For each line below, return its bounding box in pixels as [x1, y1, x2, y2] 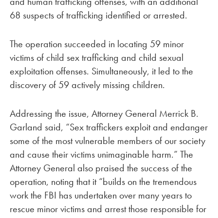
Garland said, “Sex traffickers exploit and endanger [10, 120, 208, 133]
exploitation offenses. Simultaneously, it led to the [10, 65, 193, 78]
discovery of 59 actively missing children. [10, 78, 165, 91]
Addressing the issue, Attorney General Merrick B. [10, 107, 199, 120]
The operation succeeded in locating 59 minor [10, 37, 184, 51]
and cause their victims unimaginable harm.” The [10, 147, 193, 161]
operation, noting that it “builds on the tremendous [10, 175, 197, 188]
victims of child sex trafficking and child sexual [10, 51, 183, 64]
